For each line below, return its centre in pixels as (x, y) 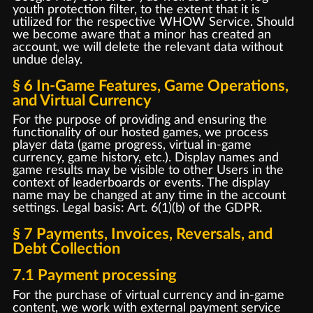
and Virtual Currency (82, 100)
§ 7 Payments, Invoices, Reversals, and (142, 234)
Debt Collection (66, 248)
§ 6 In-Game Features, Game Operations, (150, 86)
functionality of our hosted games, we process (140, 133)
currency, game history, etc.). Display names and (145, 158)
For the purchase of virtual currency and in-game (148, 295)
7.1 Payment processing (94, 276)
